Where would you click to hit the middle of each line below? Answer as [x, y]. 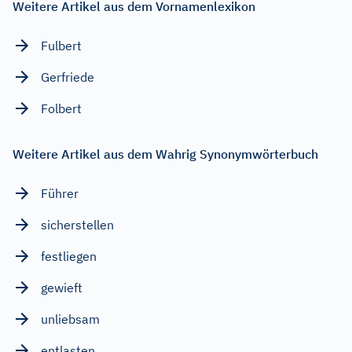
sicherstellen [77, 224]
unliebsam [70, 319]
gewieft [62, 287]
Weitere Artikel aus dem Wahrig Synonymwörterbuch [165, 154]
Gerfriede [68, 77]
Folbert [61, 108]
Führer [60, 193]
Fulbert [61, 45]
